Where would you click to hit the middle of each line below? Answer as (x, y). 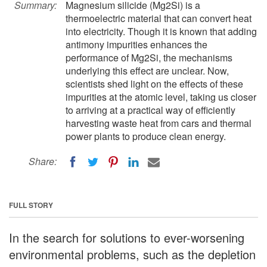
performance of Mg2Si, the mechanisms (149, 58)
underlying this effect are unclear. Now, (147, 71)
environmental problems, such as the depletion (132, 254)
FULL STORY (31, 205)
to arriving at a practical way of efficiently (150, 110)
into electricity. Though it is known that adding (161, 31)
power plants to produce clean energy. (146, 136)
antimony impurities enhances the (136, 44)
